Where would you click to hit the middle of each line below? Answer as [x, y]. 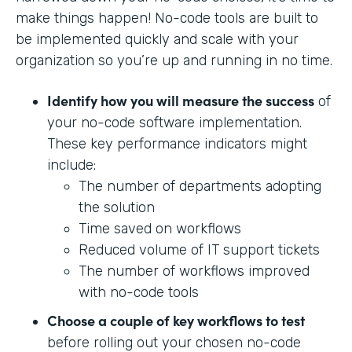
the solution [117, 208]
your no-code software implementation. [174, 123]
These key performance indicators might [177, 144]
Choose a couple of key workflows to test [176, 321]
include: [73, 165]
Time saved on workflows [160, 229]
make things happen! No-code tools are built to [167, 18]
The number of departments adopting [200, 187]
